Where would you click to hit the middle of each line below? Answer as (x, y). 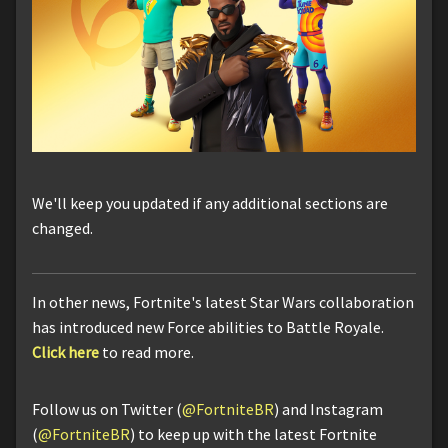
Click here (65, 352)
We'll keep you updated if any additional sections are (210, 203)
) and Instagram (328, 409)
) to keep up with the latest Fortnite (253, 434)
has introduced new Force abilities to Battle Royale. (208, 327)
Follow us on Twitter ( (107, 409)
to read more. (146, 352)
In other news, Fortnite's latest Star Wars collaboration (223, 302)
